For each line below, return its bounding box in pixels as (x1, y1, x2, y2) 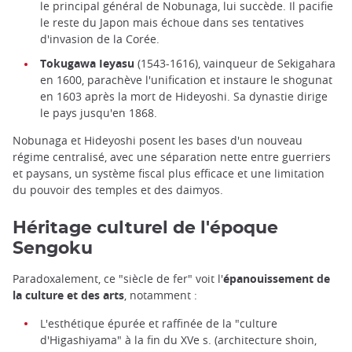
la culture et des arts (13, 288, 124, 303)
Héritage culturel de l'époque (13, 219, 278, 237)
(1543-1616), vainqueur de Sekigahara (134, 56, 335, 71)
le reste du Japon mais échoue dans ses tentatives (40, 15, 304, 31)
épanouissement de (223, 271, 330, 287)
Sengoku (13, 240, 93, 258)
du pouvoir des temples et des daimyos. (13, 182, 223, 198)
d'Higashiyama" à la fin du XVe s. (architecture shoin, (40, 332, 317, 347)
